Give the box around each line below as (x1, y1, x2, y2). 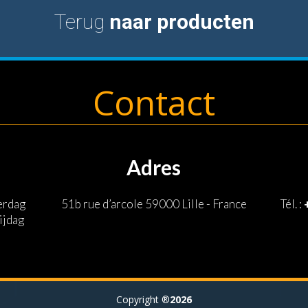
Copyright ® (116, 293, 170, 306)
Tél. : (280, 197, 304, 211)
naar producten (109, 10, 254, 34)
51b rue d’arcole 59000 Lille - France (60, 197, 247, 211)
